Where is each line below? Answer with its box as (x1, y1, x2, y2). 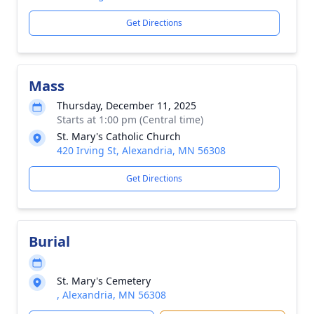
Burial (29, 232, 70, 251)
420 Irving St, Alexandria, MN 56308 (57, 144, 226, 157)
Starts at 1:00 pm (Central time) (57, 113, 203, 126)
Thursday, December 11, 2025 (57, 99, 196, 112)
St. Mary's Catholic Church (57, 130, 181, 143)
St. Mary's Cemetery (57, 274, 151, 287)
